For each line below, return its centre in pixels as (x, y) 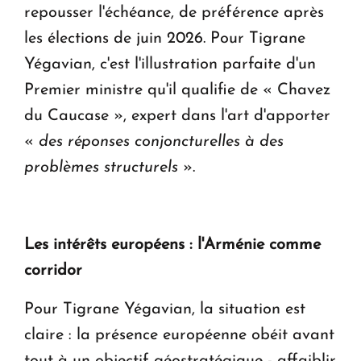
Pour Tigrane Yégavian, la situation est (165, 310)
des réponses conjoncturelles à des (161, 142)
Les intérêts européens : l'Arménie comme (172, 245)
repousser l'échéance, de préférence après (174, 13)
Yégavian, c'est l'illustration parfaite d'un (170, 65)
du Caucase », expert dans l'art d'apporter (177, 116)
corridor (53, 271)
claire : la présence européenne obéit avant (179, 336)
